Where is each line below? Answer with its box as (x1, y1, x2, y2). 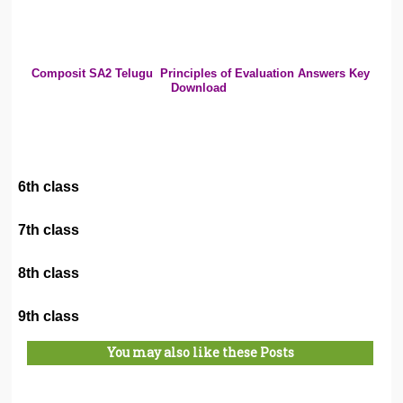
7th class (18, 221, 80, 237)
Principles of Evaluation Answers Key (159, 66, 370, 80)
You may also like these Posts (106, 343, 294, 361)
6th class (18, 178, 80, 194)
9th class (18, 308, 80, 324)
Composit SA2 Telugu (31, 66, 157, 80)
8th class (18, 264, 80, 281)
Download (170, 80, 230, 94)
